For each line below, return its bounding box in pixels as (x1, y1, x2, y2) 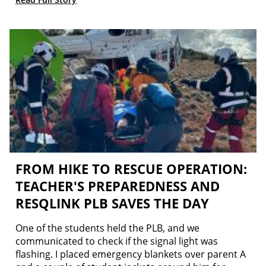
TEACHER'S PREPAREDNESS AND (15, 176, 220, 195)
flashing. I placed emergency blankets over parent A (15, 247, 246, 261)
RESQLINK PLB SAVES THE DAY (15, 194, 209, 212)
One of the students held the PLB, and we (15, 221, 199, 235)
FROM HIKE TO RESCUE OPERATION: (15, 159, 247, 178)
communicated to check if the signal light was (15, 234, 218, 248)
